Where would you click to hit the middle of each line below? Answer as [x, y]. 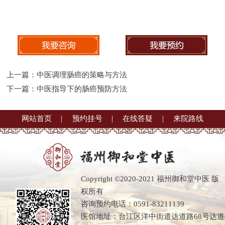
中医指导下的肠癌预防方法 [82, 89]
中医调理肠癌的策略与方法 [82, 75]
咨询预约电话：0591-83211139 [133, 204]
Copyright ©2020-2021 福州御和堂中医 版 [150, 179]
